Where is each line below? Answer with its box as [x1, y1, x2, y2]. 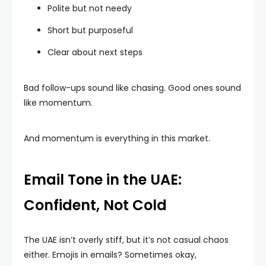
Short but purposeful [47, 24, 133, 36]
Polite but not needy [47, 2, 132, 14]
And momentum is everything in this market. [24, 132, 210, 144]
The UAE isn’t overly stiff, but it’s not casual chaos [24, 234, 229, 246]
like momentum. [24, 97, 93, 109]
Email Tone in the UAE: [24, 170, 182, 189]
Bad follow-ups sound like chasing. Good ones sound [24, 82, 241, 94]
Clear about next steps [47, 46, 142, 58]
